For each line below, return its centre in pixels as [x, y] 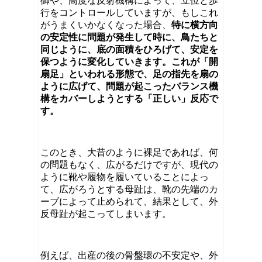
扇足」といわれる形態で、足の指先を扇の [129, 74]
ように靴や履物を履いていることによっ [125, 177]
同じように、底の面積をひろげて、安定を [129, 49]
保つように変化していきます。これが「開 [129, 61]
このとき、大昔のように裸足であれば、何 [129, 152]
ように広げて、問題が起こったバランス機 [129, 86]
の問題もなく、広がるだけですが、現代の [129, 164]
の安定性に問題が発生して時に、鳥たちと [129, 37]
